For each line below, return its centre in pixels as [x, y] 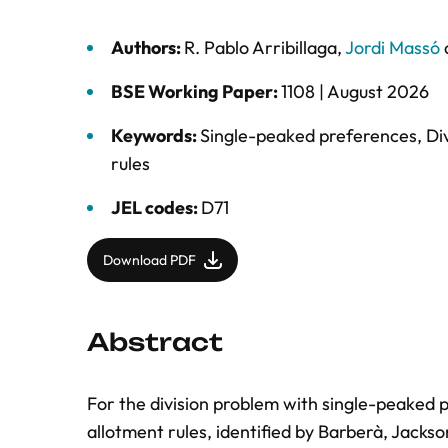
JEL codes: [156, 207]
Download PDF [149, 260]
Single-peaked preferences [308, 135]
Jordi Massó [392, 47]
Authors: [147, 47]
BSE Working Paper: [196, 91]
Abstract [155, 342]
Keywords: [155, 135]
